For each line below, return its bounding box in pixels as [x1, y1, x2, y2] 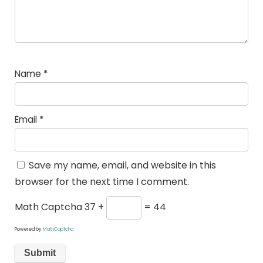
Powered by [14, 226, 43, 233]
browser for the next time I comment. [14, 175, 189, 189]
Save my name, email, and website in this [28, 159, 216, 173]
